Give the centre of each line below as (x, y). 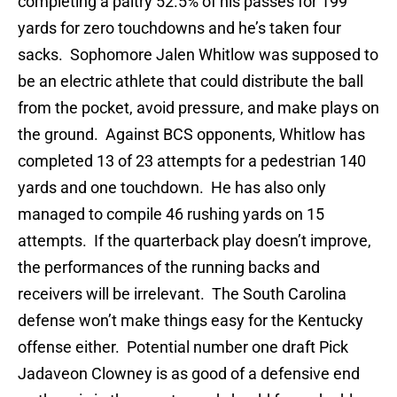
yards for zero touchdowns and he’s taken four (179, 28)
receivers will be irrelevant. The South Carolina (182, 294)
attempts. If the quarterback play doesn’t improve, (195, 241)
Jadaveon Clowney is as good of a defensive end (189, 374)
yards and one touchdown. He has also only (172, 188)
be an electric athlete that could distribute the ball (191, 82)
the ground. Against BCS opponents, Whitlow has (191, 135)
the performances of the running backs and (169, 268)
